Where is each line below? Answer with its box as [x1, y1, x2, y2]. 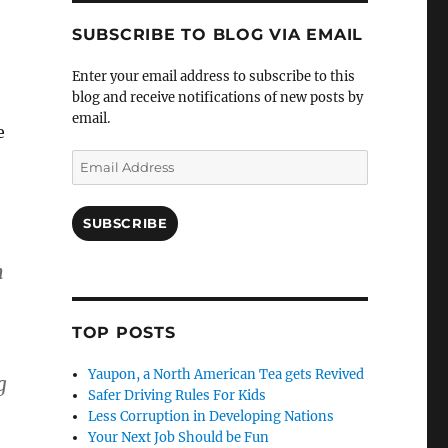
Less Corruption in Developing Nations [88, 408, 335, 426]
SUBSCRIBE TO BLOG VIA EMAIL [71, 25, 364, 45]
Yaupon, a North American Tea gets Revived [88, 366, 365, 384]
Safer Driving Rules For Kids [88, 387, 267, 405]
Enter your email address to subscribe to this [71, 68, 355, 86]
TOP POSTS [71, 323, 176, 343]
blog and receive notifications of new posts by [71, 89, 363, 107]
